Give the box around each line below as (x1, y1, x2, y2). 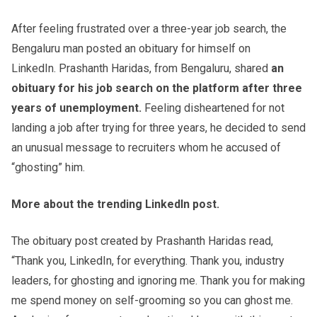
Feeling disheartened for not (142, 100, 284, 115)
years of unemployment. (11, 100, 142, 115)
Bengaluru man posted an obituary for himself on (11, 41, 250, 55)
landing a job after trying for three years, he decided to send (11, 120, 306, 134)
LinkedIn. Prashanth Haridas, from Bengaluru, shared (11, 61, 268, 75)
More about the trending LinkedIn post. (11, 197, 219, 211)
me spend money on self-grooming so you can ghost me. (11, 293, 293, 307)
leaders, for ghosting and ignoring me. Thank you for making (11, 273, 305, 287)
